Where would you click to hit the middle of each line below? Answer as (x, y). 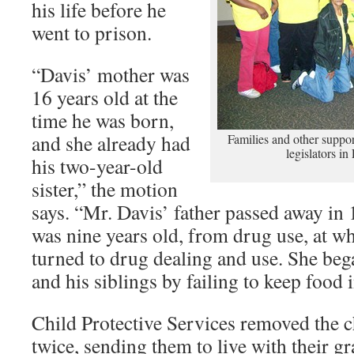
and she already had (111, 143)
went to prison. (92, 32)
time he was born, (103, 120)
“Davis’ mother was (111, 74)
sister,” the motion (105, 189)
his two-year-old (97, 166)
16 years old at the (105, 97)
